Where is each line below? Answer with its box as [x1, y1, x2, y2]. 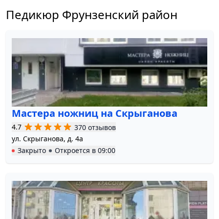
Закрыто [18, 146, 46, 155]
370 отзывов [74, 122, 116, 132]
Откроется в [55, 146, 98, 155]
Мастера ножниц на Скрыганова [12, 107, 177, 120]
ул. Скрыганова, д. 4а [12, 134, 83, 144]
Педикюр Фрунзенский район [6, 6, 177, 23]
